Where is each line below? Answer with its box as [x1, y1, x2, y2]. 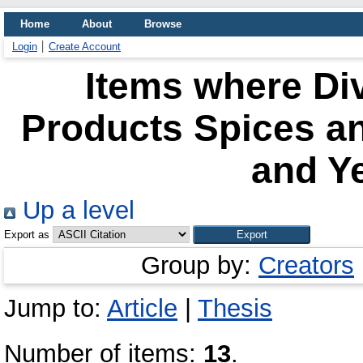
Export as [4, 228, 49, 241]
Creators [258, 251, 354, 280]
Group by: [141, 251, 258, 280]
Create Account [49, 41, 121, 53]
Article [107, 294, 177, 322]
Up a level [15, 196, 135, 224]
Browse [144, 18, 181, 30]
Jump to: [4, 294, 107, 322]
